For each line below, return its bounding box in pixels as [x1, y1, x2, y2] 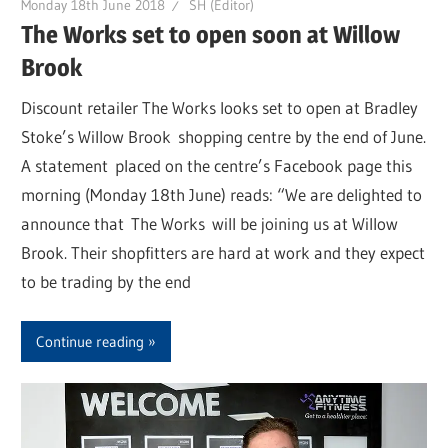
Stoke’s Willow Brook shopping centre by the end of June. [21, 125, 427, 147]
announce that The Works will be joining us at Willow [21, 212, 399, 234]
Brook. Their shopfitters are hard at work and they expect [21, 241, 426, 263]
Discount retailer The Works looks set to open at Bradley [21, 96, 419, 118]
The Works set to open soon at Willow [21, 20, 401, 50]
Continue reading [36, 331, 145, 351]
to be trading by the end [21, 270, 192, 292]
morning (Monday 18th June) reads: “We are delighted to [21, 183, 423, 205]
